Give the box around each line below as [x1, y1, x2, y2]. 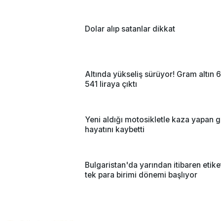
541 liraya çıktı [85, 79, 137, 89]
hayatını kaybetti [85, 124, 145, 134]
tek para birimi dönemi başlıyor [85, 170, 197, 180]
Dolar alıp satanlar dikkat [85, 24, 175, 34]
